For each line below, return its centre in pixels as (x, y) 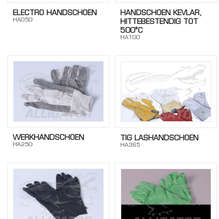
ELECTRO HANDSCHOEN (55, 13)
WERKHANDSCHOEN (48, 138)
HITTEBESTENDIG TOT (159, 22)
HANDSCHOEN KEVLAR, (161, 13)
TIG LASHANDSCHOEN (160, 138)
